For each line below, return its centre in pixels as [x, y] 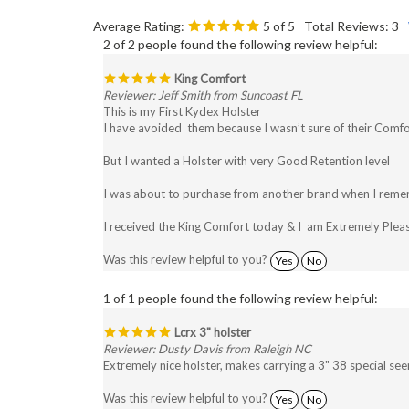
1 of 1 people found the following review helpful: [241, 279]
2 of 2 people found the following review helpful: [241, 26]
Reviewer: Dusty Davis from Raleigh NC [207, 330]
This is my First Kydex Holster [182, 93]
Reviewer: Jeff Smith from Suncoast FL [203, 76]
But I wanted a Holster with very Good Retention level [246, 142]
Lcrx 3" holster [211, 314]
